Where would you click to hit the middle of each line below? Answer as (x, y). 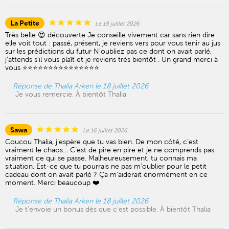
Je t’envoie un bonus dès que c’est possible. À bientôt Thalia (113, 209)
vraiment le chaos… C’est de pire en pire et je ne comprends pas (110, 150)
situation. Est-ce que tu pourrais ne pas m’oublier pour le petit (106, 166)
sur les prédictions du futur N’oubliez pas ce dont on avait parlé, (108, 51)
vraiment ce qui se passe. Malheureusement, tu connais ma (101, 158)
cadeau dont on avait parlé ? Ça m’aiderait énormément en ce (106, 174)
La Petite (25, 23)
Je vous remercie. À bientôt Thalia (71, 94)
